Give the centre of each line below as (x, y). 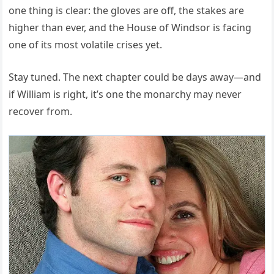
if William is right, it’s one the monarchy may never (125, 94)
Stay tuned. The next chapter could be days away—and (135, 77)
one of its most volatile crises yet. (86, 45)
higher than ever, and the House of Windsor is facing (130, 28)
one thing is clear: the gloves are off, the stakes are (127, 11)
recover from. (41, 112)
